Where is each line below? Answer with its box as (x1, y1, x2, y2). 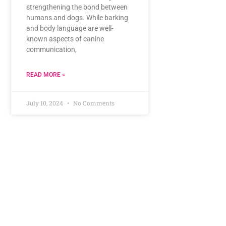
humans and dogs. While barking (26, 13, 128, 22)
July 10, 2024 (26, 98, 65, 107)
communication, (26, 45, 77, 53)
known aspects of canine (26, 34, 104, 43)
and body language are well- (26, 24, 114, 32)
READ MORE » (26, 71, 65, 78)
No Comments (71, 98, 115, 107)
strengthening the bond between (26, 3, 128, 11)
